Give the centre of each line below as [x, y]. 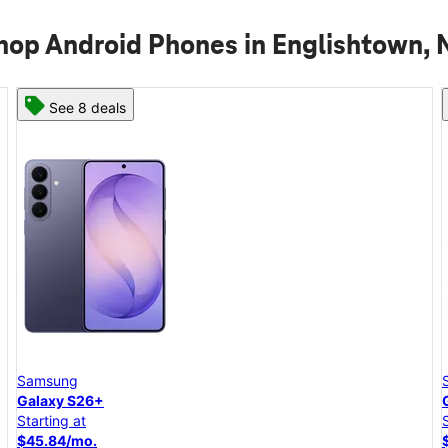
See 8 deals [87, 107]
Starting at [51, 420]
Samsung [47, 380]
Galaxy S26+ [60, 400]
